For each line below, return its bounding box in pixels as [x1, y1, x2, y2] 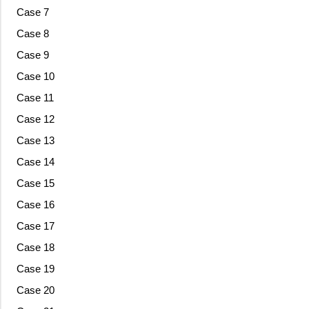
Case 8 [16, 28, 49, 40]
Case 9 [16, 49, 49, 61]
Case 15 [16, 177, 54, 190]
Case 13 [16, 134, 54, 147]
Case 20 [16, 284, 54, 297]
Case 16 [16, 199, 54, 211]
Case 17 [16, 220, 54, 232]
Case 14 [16, 156, 54, 168]
